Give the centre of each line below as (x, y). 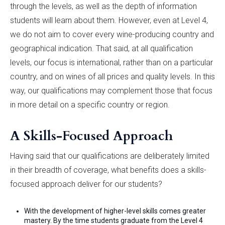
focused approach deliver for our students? (86, 184)
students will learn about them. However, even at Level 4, (109, 21)
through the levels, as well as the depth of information (103, 7)
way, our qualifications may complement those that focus (111, 91)
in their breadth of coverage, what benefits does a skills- (108, 170)
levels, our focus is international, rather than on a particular (111, 63)
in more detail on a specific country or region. (90, 105)
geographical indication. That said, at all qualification (101, 49)
